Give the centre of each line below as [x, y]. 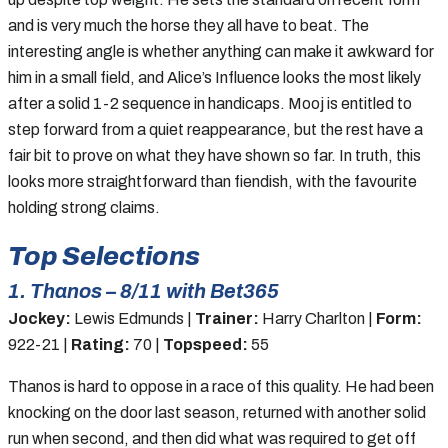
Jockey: [39, 318]
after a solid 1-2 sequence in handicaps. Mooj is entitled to [210, 103]
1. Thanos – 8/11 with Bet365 [143, 290]
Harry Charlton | [317, 318]
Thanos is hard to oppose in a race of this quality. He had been [221, 386]
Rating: [100, 344]
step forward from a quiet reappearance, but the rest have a [215, 129]
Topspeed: [205, 344]
